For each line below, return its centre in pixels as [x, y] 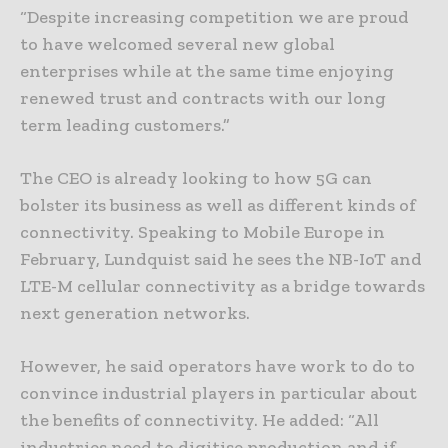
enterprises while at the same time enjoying [207, 71]
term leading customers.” [125, 125]
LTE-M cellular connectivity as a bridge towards [222, 286]
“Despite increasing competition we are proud [214, 17]
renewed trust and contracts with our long [203, 98]
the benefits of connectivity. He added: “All [199, 420]
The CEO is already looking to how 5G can [196, 178]
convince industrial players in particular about [218, 393]
